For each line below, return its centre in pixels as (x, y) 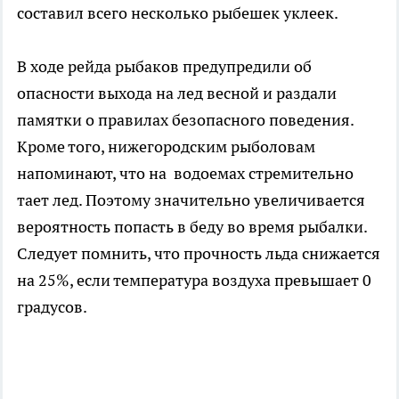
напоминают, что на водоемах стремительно (185, 174)
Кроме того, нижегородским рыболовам (166, 147)
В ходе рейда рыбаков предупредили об (164, 67)
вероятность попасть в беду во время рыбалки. (192, 227)
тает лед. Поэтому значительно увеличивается (191, 200)
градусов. (53, 307)
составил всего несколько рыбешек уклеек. (178, 13)
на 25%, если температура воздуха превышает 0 (194, 281)
